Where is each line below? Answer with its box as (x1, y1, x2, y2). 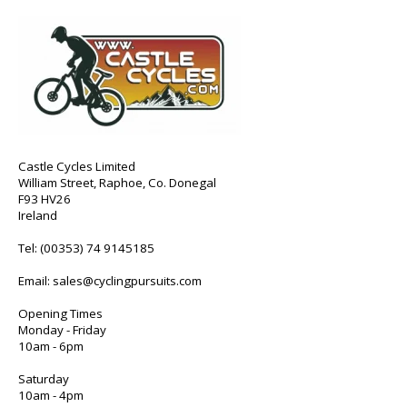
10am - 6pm (18, 337, 84, 354)
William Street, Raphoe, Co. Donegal (18, 174, 216, 191)
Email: (18, 272, 53, 289)
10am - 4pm (18, 386, 86, 403)
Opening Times (18, 304, 103, 322)
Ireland (18, 206, 57, 223)
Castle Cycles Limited (18, 157, 135, 174)
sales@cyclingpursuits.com (53, 272, 202, 289)
